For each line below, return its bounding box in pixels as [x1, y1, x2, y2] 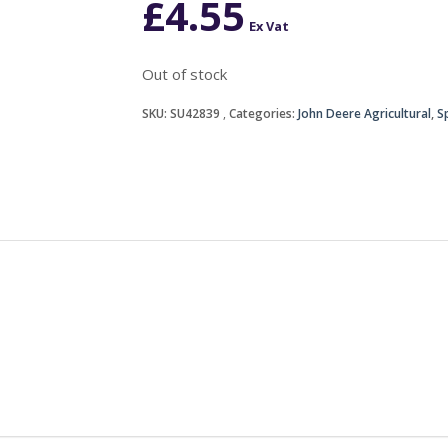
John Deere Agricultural [297, 104, 431, 122]
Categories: [228, 104, 298, 122]
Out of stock [141, 63, 227, 84]
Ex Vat [248, 16, 289, 35]
